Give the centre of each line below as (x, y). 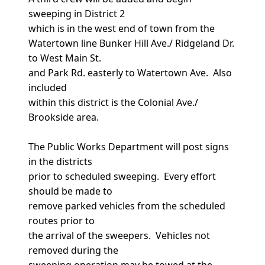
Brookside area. (64, 117)
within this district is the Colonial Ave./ (113, 102)
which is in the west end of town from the (122, 28)
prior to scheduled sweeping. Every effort (122, 176)
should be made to (70, 191)
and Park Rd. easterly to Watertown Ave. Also (130, 72)
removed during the (73, 250)
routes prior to (62, 220)
